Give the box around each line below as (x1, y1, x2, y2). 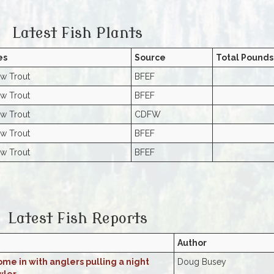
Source (134, 53, 166, 63)
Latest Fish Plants (12, 25, 143, 42)
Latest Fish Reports (7, 210, 147, 228)
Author (177, 238, 207, 248)
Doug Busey (177, 257, 226, 267)
